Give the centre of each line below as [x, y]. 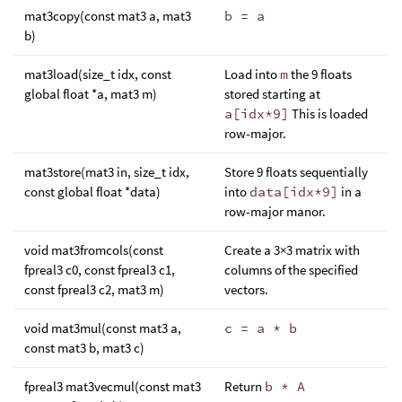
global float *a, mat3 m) [91, 93]
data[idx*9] [294, 191]
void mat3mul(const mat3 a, [103, 328]
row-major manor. [275, 211]
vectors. [246, 289]
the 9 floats [320, 74]
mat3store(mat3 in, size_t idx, [107, 171]
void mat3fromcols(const [94, 249]
